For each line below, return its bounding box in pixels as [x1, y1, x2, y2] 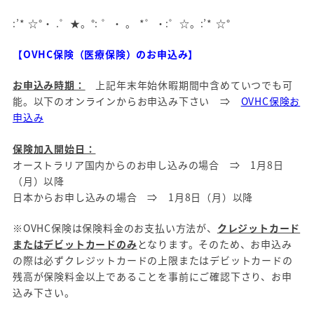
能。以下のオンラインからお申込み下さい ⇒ [13, 94, 241, 109]
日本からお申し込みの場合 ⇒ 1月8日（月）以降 [13, 189, 254, 204]
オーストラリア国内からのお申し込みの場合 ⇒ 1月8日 [13, 157, 284, 172]
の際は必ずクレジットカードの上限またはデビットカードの [13, 253, 293, 268]
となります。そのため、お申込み [137, 237, 292, 252]
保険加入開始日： [13, 141, 96, 156]
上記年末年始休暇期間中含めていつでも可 [85, 78, 293, 93]
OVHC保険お [240, 94, 301, 109]
